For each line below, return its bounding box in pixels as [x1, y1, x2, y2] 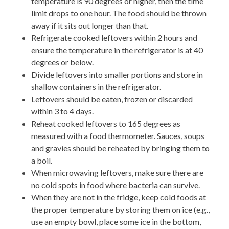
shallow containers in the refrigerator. [31, 82, 161, 92]
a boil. [31, 155, 52, 166]
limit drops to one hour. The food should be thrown [31, 8, 207, 18]
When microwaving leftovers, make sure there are [31, 168, 203, 178]
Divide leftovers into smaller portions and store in [31, 70, 203, 80]
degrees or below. [31, 57, 94, 67]
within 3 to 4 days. [31, 106, 94, 117]
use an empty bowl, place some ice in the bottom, [31, 217, 201, 227]
